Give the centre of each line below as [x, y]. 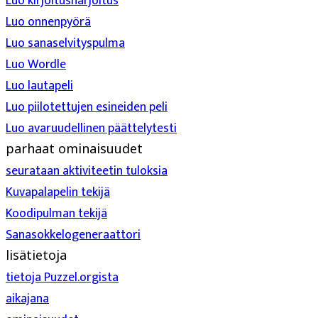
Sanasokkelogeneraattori [73, 235]
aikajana [27, 299]
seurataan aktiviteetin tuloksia [87, 171]
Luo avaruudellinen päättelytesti [91, 128]
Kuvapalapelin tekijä [58, 192]
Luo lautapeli [39, 86]
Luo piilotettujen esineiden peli [87, 107]
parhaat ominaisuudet [74, 148]
